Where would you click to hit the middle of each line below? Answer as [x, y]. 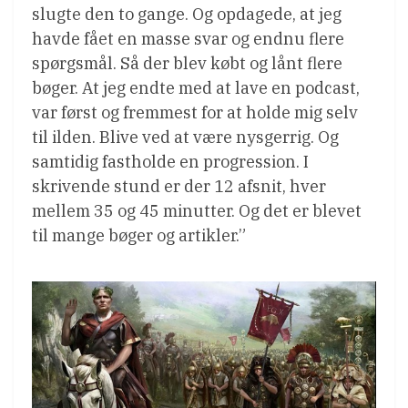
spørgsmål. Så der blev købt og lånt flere [187, 63]
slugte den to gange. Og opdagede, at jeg [187, 14]
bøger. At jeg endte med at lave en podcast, [196, 87]
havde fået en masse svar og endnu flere [188, 38]
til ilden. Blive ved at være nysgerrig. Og [185, 137]
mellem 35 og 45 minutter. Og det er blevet [197, 210]
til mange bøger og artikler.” [139, 235]
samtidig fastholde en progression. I [170, 161]
